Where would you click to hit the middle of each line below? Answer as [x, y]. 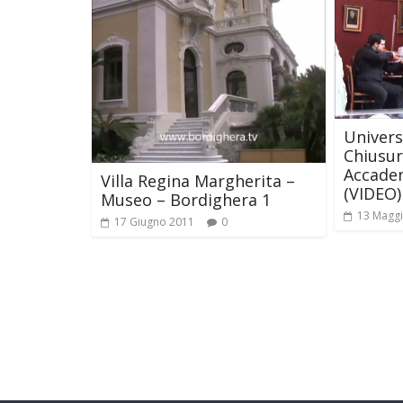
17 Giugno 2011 [154, 222]
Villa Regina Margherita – [198, 181]
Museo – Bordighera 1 [186, 200]
